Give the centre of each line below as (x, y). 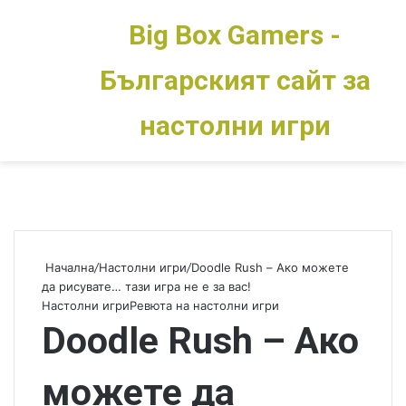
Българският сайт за (235, 80)
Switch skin (102, 81)
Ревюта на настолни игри (204, 305)
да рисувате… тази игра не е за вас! (146, 286)
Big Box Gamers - (235, 35)
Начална (68, 267)
